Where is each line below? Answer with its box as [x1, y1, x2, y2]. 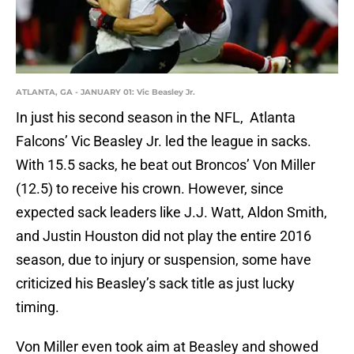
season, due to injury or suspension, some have [16, 251, 311, 269]
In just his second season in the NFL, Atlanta [16, 109, 296, 126]
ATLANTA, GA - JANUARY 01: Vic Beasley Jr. [16, 87, 195, 98]
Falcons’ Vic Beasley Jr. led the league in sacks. [16, 133, 311, 150]
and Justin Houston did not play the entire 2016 [16, 228, 311, 245]
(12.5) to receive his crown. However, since [16, 180, 284, 198]
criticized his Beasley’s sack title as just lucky [16, 275, 295, 292]
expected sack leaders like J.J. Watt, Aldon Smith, [16, 204, 327, 221]
